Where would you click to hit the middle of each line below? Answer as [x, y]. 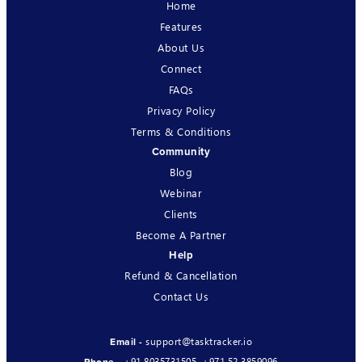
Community [181, 152]
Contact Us [181, 296]
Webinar [181, 192]
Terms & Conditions [181, 131]
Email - [128, 342]
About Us [181, 47]
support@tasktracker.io [199, 341]
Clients [181, 213]
